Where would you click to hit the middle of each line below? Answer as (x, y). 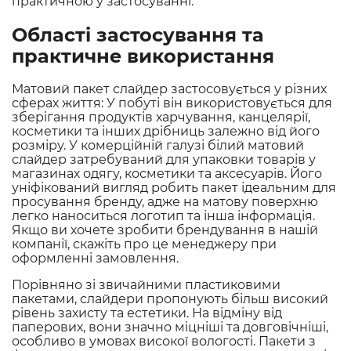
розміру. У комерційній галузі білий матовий (158, 145)
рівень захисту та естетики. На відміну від (147, 313)
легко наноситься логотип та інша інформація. (163, 215)
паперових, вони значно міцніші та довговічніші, (170, 327)
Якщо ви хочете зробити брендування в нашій (165, 230)
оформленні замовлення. (95, 258)
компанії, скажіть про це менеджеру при (144, 244)
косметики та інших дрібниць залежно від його (166, 131)
